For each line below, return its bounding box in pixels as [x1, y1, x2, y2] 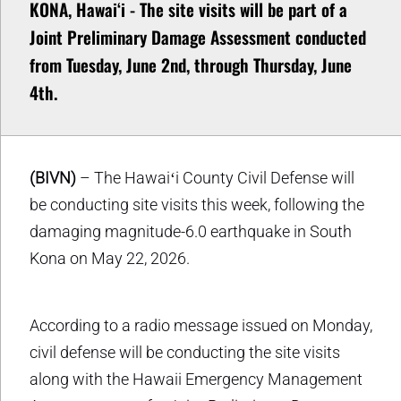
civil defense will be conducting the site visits [30, 342, 340, 362]
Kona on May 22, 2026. [30, 248, 190, 268]
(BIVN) [30, 167, 76, 187]
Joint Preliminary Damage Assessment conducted [30, 23, 366, 50]
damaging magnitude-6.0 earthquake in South [30, 221, 352, 241]
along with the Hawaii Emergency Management [30, 369, 363, 388]
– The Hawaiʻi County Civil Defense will [76, 167, 354, 187]
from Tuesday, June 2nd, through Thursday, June [30, 51, 352, 78]
